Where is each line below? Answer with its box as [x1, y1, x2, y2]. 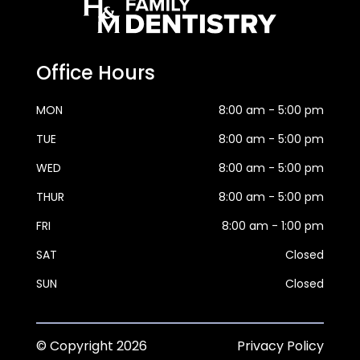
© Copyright [35, 337, 117, 356]
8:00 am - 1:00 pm [222, 218, 325, 235]
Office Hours [35, 59, 155, 87]
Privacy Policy [237, 337, 325, 356]
